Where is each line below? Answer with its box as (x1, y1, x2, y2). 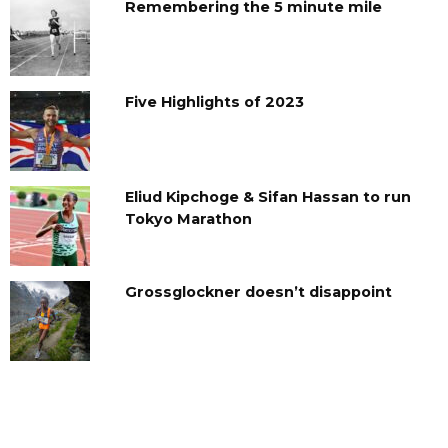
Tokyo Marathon (124, 210, 252, 229)
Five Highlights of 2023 (124, 93, 304, 112)
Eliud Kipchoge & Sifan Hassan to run (124, 188, 411, 207)
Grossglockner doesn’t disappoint (124, 283, 392, 302)
